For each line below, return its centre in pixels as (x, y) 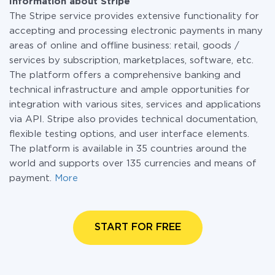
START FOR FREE (137, 227)
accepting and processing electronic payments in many (136, 31)
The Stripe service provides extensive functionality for (134, 16)
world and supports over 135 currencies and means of (133, 164)
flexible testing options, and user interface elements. (129, 134)
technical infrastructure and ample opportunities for (130, 90)
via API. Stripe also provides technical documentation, (134, 119)
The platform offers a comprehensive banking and (125, 75)
